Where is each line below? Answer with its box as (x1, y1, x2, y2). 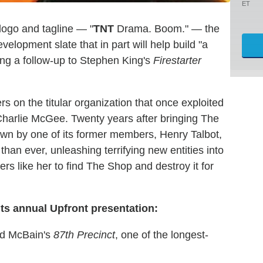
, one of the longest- (115, 228, 208, 241)
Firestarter (153, 54, 201, 66)
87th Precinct (53, 228, 115, 241)
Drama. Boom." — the (114, 22, 220, 35)
